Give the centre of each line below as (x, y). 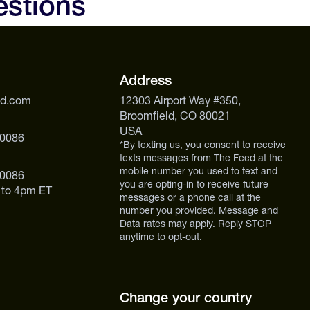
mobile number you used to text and (198, 171)
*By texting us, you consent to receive (202, 145)
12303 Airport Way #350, (180, 100)
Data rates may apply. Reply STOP (195, 224)
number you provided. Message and (199, 210)
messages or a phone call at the (190, 197)
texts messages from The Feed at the (201, 158)
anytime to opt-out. (161, 237)
